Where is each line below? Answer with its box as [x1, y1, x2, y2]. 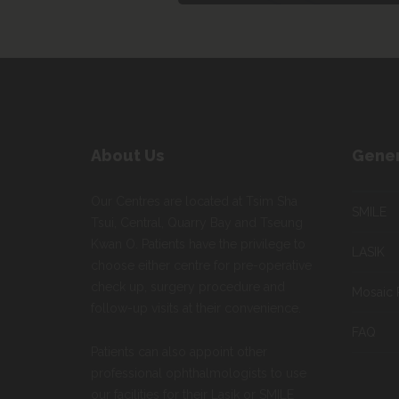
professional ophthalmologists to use [91, 366, 306, 380]
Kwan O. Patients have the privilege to [91, 237, 305, 251]
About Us [91, 146, 164, 165]
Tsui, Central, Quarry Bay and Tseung [91, 216, 303, 230]
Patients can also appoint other [91, 345, 267, 359]
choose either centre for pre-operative [91, 258, 312, 273]
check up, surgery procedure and [91, 280, 285, 294]
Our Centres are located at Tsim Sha [91, 194, 297, 208]
